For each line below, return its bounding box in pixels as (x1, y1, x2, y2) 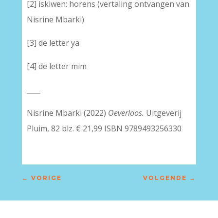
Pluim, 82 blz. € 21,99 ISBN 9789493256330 (26, 123, 182, 134)
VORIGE (31, 174, 62, 182)
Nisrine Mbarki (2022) (26, 108, 108, 118)
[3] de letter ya (26, 37, 79, 48)
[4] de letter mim (26, 61, 87, 72)
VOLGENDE (143, 174, 187, 182)
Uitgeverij (144, 108, 182, 118)
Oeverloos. (108, 108, 144, 118)
